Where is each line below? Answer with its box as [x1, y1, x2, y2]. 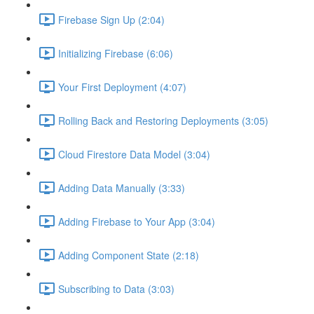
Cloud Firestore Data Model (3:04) [58, 146, 210, 161]
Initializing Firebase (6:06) [58, 46, 173, 60]
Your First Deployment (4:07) [58, 79, 186, 94]
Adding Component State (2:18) [58, 247, 199, 262]
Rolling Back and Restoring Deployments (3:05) [58, 113, 268, 128]
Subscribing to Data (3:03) [58, 281, 175, 296]
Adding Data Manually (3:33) [58, 180, 185, 195]
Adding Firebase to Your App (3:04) [58, 214, 215, 228]
